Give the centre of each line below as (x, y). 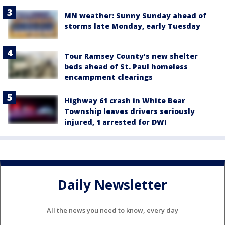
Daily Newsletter (113, 185)
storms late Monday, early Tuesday (132, 26)
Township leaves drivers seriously (130, 111)
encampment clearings (108, 77)
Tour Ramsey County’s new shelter (131, 56)
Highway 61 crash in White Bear (125, 100)
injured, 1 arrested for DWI (116, 122)
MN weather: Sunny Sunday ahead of (135, 16)
